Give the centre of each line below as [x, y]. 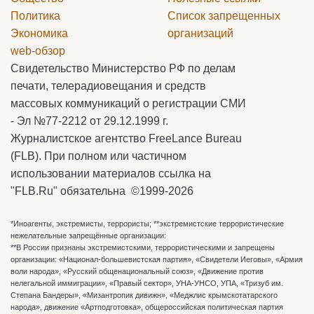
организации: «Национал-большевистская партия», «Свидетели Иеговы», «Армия [157, 260]
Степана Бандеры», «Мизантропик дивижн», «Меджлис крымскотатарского [144, 295]
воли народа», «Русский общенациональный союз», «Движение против [137, 272]
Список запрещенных [224, 16]
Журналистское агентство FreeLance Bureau [126, 139]
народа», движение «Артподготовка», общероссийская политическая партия [147, 307]
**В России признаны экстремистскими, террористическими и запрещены [143, 248]
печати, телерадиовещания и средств [108, 86]
